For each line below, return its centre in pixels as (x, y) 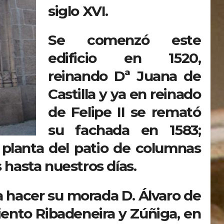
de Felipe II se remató (124, 112)
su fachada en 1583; (124, 130)
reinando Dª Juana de (124, 76)
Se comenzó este (124, 40)
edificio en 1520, (124, 58)
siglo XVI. (78, 11)
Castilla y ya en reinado (124, 94)
